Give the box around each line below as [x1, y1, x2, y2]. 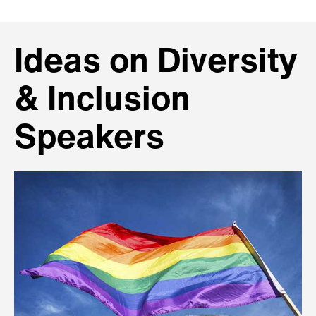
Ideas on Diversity [14, 47, 298, 81]
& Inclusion [14, 85, 190, 119]
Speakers [14, 123, 164, 157]
